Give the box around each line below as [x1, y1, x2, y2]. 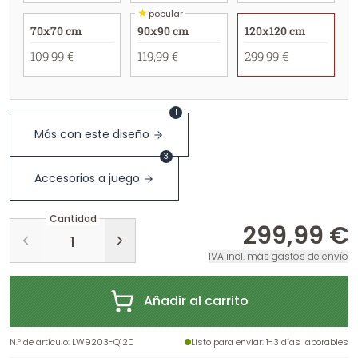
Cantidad [49, 212, 97, 226]
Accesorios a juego [34, 170, 140, 186]
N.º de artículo [10, 336, 68, 348]
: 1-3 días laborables [262, 336, 348, 348]
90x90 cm [137, 23, 189, 38]
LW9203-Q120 [72, 336, 134, 348]
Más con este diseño [34, 126, 149, 142]
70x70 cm [30, 23, 82, 38]
